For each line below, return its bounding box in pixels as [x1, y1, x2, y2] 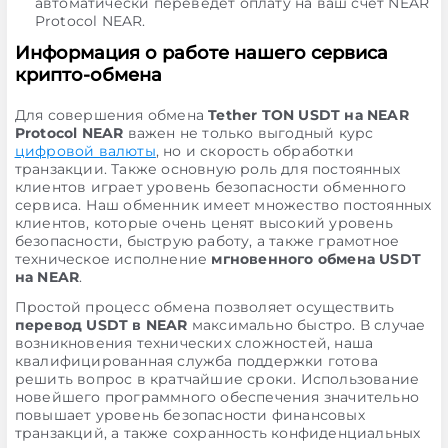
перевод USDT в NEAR [14, 316, 188, 334]
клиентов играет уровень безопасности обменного [14, 178, 406, 196]
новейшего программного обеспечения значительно [14, 388, 419, 406]
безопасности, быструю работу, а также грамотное [14, 232, 400, 250]
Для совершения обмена [14, 106, 209, 124]
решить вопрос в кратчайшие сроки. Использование [14, 370, 420, 388]
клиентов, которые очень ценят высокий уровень [14, 214, 393, 232]
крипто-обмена [14, 64, 162, 86]
